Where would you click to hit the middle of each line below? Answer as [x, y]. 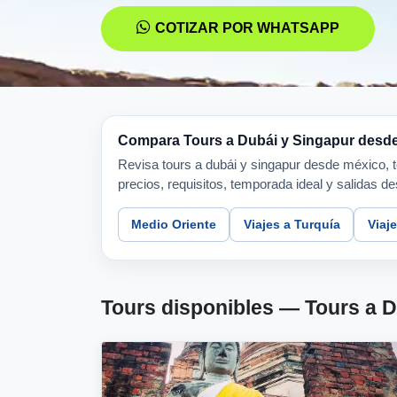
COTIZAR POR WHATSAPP [247, 28]
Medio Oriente [173, 224]
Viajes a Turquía [292, 224]
